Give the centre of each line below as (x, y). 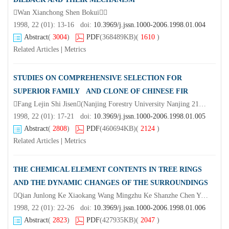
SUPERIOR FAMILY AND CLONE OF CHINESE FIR (101, 91)
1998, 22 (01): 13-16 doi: (53, 25)
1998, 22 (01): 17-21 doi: (53, 117)
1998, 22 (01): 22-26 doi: (53, 208)
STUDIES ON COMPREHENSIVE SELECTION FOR (98, 78)
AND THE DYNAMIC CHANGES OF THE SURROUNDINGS (111, 183)
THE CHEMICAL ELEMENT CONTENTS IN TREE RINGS (108, 170)
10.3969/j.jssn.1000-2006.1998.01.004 (150, 25)
